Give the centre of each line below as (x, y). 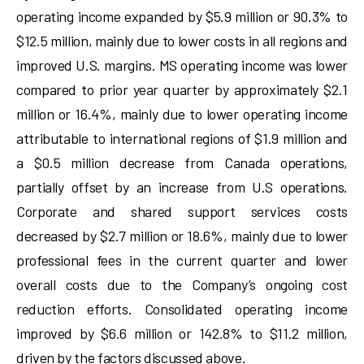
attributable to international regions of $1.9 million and (182, 138)
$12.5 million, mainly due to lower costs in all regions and (182, 41)
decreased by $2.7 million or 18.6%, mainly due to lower (182, 236)
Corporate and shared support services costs (182, 211)
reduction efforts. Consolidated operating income (182, 309)
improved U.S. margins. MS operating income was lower (182, 65)
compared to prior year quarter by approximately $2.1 (182, 89)
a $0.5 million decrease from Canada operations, (182, 162)
